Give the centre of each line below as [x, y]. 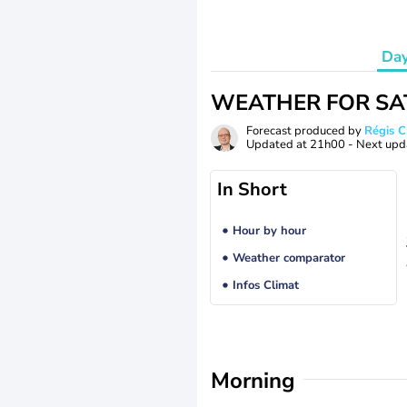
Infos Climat [265, 286]
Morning [253, 381]
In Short [252, 189]
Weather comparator [288, 258]
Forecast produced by [305, 131]
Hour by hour [269, 231]
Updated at [278, 144]
